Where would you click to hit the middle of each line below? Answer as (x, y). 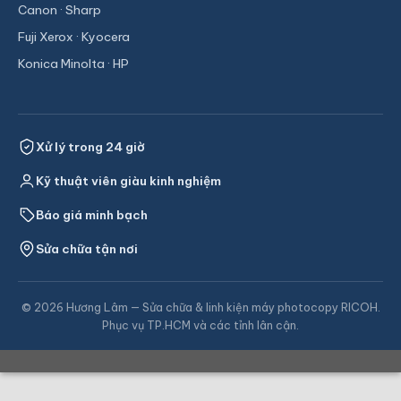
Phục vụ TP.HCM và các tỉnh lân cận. (200, 324)
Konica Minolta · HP (73, 63)
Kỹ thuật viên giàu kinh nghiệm (128, 180)
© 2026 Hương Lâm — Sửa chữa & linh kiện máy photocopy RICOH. (200, 307)
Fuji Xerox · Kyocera (74, 36)
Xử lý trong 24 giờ (90, 146)
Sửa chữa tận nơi (87, 248)
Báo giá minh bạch (92, 214)
